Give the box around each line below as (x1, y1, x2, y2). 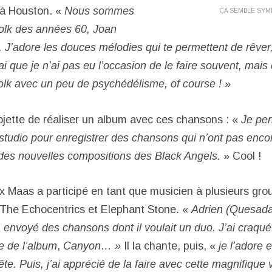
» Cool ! (220, 149, 261, 162)
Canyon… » (63, 240, 121, 253)
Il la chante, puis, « (121, 240, 219, 253)
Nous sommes (64, 4, 134, 17)
